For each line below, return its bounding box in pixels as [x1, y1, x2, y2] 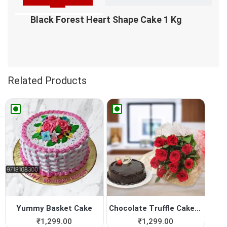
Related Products [8, 74, 87, 87]
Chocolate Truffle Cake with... [195, 204, 201, 213]
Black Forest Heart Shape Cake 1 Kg [30, 14, 182, 25]
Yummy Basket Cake [16, 204, 93, 213]
